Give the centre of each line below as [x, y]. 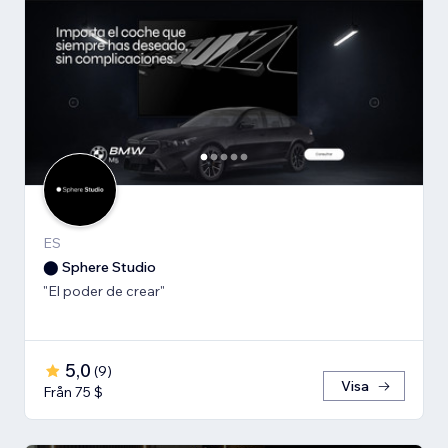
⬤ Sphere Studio [99, 267]
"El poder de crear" [104, 291]
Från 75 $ [73, 392]
